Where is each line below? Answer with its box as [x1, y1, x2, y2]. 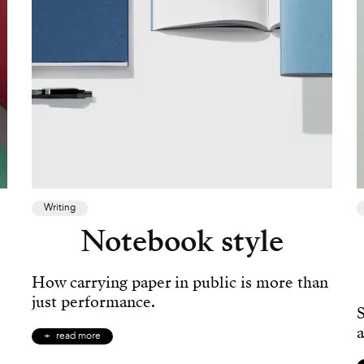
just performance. [32, 291, 155, 314]
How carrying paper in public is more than [32, 271, 328, 294]
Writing [44, 202, 76, 214]
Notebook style [80, 221, 284, 262]
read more [56, 331, 101, 343]
